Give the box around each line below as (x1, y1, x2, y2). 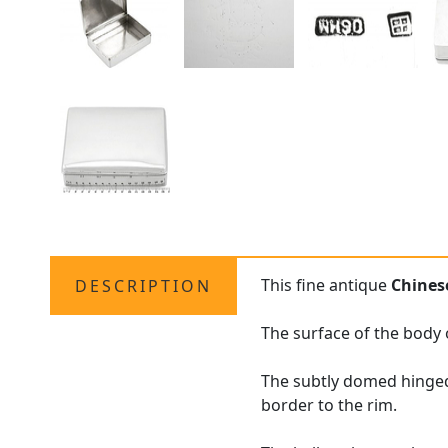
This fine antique (261, 274, 392, 297)
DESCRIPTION (75, 275, 213, 298)
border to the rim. (261, 394, 398, 417)
